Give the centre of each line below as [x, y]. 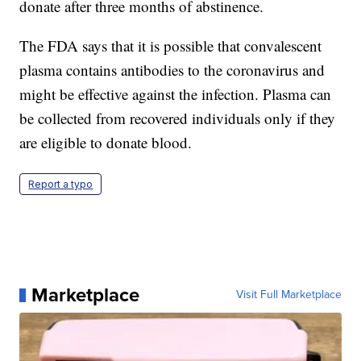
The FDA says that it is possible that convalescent [171, 46]
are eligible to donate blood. [106, 143]
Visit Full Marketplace [288, 295]
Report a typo [61, 185]
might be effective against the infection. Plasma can [176, 94]
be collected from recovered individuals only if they [178, 118]
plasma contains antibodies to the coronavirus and [172, 70]
